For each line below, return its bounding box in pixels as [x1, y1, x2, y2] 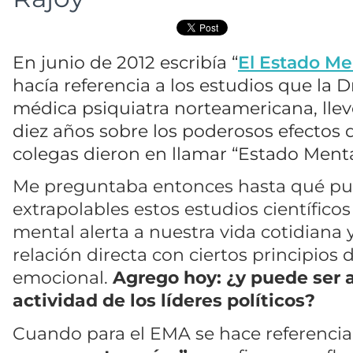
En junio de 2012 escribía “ [13, 50, 238, 73]
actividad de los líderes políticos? [13, 289, 315, 312]
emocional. [13, 266, 113, 289]
